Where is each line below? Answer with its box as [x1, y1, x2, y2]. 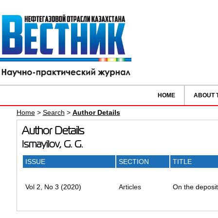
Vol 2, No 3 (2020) [25, 183, 81, 191]
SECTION [118, 158, 149, 166]
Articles [118, 183, 141, 191]
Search [42, 109, 65, 117]
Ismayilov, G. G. [21, 139, 83, 150]
